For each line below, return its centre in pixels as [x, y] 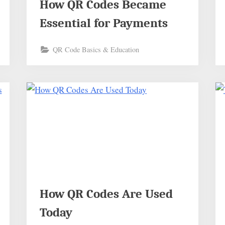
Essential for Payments [103, 23]
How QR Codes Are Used [106, 194]
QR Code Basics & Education [96, 50]
